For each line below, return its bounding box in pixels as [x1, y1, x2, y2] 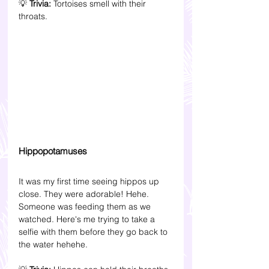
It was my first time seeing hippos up [19, 176, 162, 187]
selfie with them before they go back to [19, 226, 170, 238]
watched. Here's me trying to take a [19, 214, 157, 225]
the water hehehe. [19, 239, 90, 250]
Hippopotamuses [19, 145, 89, 157]
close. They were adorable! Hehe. [19, 189, 151, 200]
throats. [19, 10, 47, 22]
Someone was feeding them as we [19, 201, 153, 213]
